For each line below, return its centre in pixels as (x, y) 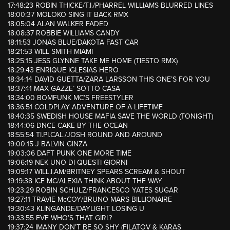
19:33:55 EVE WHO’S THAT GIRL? (60, 218)
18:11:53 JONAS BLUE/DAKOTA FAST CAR (73, 43)
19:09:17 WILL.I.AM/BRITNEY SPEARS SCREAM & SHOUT (97, 172)
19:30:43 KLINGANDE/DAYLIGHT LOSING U (76, 209)
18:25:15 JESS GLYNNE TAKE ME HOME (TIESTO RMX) (93, 61)
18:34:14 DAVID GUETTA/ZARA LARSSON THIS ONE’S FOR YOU (109, 80)
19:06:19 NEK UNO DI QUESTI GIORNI (68, 163)
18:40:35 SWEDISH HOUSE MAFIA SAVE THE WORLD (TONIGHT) (110, 117)
